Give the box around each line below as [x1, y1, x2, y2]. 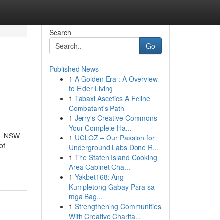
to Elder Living [68, 83, 113, 93]
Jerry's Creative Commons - [74, 113, 162, 123]
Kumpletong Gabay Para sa [68, 182, 155, 192]
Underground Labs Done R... [68, 142, 159, 152]
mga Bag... [68, 192, 103, 201]
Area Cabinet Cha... [68, 162, 130, 172]
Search [49, 27, 71, 37]
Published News [49, 64, 99, 74]
